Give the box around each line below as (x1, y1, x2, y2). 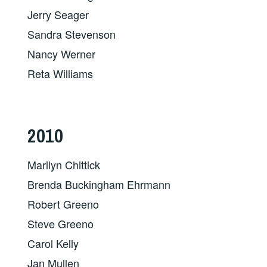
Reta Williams (27, 65, 94, 81)
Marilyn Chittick (27, 156, 101, 172)
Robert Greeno (27, 195, 100, 212)
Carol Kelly (27, 235, 79, 251)
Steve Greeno (27, 215, 94, 231)
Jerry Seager (27, 6, 89, 22)
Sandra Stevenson (27, 26, 116, 42)
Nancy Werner (27, 45, 96, 61)
